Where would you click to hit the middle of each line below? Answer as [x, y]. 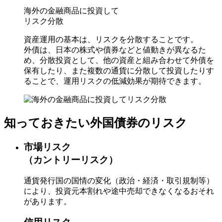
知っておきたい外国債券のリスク [96, 123]
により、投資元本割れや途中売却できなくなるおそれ [119, 191]
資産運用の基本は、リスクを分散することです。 [111, 40]
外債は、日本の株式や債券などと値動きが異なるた [115, 50]
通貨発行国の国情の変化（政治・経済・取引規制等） [119, 180]
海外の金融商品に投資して [71, 11]
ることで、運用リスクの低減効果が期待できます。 [115, 81]
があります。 [48, 201]
